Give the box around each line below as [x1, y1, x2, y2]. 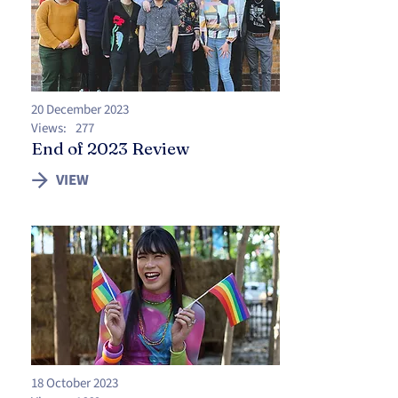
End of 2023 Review [31, 138, 189, 159]
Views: [31, 119, 67, 138]
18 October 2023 [31, 374, 118, 393]
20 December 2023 [31, 100, 129, 119]
